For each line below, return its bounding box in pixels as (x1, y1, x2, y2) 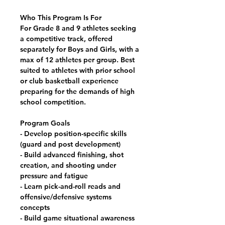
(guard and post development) (20, 140, 121, 149)
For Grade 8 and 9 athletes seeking (20, 24, 136, 33)
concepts (20, 203, 50, 212)
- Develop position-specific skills (20, 129, 127, 138)
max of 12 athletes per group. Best (20, 55, 135, 64)
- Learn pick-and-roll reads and (20, 182, 121, 191)
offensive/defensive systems (20, 192, 111, 201)
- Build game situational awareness (20, 213, 135, 222)
